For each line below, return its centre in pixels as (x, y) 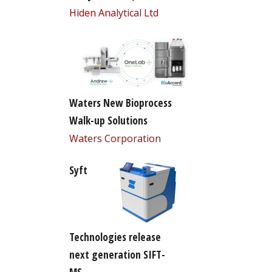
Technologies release (115, 237)
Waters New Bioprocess (120, 103)
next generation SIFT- (117, 255)
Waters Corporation (115, 139)
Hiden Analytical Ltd (114, 12)
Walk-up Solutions (108, 121)
